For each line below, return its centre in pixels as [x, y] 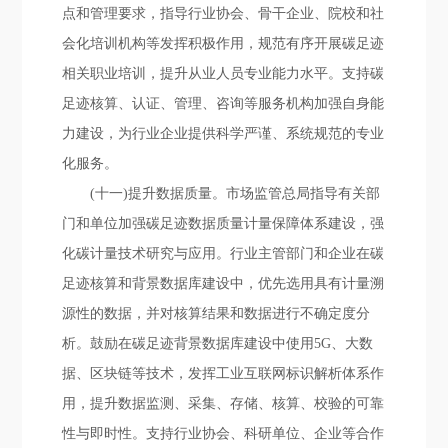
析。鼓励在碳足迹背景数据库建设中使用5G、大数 [218, 343]
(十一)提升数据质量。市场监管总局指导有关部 [235, 193]
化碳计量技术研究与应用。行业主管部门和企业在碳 [223, 253]
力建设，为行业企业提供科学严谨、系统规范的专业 [223, 133]
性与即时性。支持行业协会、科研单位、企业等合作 [223, 433]
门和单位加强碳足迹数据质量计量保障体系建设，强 [223, 223]
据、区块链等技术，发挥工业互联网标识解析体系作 [223, 373]
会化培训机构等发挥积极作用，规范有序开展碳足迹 [223, 43]
